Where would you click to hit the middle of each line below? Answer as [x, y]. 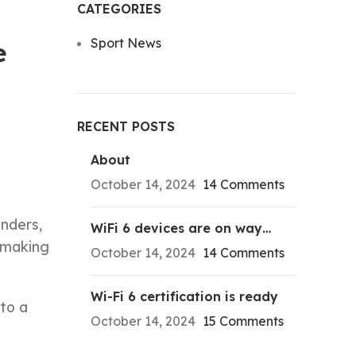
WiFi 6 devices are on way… [180, 228]
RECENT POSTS [126, 126]
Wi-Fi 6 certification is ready [184, 296]
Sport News [126, 43]
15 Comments [243, 321]
